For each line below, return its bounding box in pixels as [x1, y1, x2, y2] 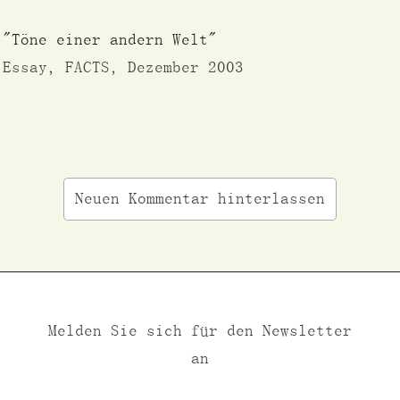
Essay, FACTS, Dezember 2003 [3, 58, 245, 77]
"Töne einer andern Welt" [3, 30, 218, 49]
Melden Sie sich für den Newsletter [47, 321, 352, 340]
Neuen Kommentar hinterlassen [75, 189, 325, 208]
